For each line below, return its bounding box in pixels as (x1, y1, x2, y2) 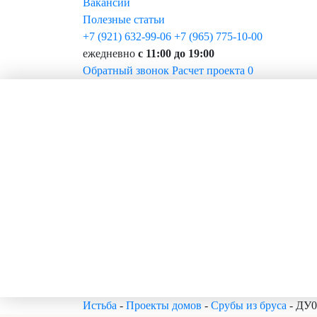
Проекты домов (126, 299, 202, 311)
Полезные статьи (83, 13, 165, 25)
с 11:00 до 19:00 (138, 47, 214, 59)
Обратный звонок (83, 64, 169, 76)
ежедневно (83, 47, 138, 59)
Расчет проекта (172, 64, 245, 76)
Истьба (83, 299, 117, 311)
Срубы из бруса (211, 299, 287, 311)
